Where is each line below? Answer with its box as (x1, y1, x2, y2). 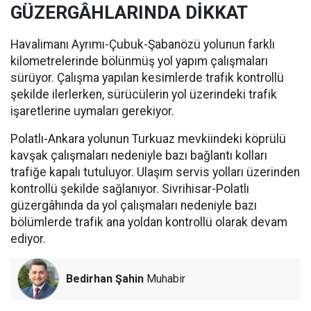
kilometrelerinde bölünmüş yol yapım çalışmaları (10, 54, 268, 68)
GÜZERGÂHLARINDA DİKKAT (10, 2, 248, 23)
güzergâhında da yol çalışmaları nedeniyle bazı (10, 199, 257, 212)
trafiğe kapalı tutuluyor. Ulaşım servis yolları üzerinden (10, 165, 300, 179)
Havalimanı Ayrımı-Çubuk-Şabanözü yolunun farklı (10, 37, 275, 51)
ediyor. (10, 232, 46, 246)
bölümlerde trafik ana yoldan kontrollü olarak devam (10, 215, 287, 229)
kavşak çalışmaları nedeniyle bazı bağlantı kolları (10, 149, 267, 162)
